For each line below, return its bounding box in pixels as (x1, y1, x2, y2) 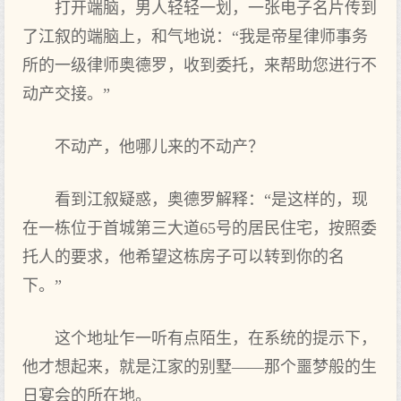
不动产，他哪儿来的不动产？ (55, 138, 264, 156)
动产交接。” (22, 85, 110, 103)
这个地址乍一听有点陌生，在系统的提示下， (55, 329, 377, 347)
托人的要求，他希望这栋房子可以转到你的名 (22, 248, 345, 266)
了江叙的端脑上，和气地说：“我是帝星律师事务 (22, 28, 368, 46)
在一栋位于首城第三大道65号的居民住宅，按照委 (22, 219, 377, 237)
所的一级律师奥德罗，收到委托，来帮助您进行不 (22, 56, 377, 74)
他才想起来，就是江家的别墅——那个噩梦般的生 (22, 358, 377, 376)
